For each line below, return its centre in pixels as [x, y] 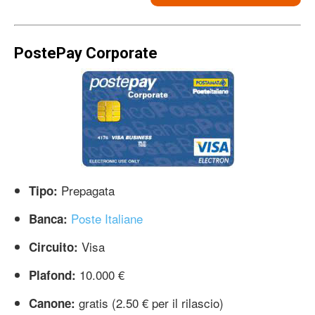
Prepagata [86, 190]
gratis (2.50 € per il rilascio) [149, 302]
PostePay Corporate [86, 53]
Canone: [52, 303]
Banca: [48, 218]
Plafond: [52, 275]
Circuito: [53, 246]
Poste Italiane [107, 218]
